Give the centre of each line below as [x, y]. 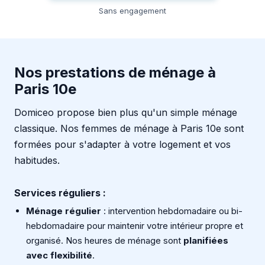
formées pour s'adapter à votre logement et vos [122, 145]
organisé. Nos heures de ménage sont [105, 241]
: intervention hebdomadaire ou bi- [172, 211]
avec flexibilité [59, 256]
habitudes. [37, 161]
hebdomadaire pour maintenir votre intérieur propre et [135, 226]
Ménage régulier [64, 211]
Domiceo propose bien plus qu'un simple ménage [126, 113]
